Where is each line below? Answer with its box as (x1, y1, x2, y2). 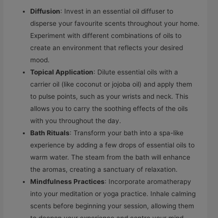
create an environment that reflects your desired (30, 44, 183, 52)
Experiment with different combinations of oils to (30, 32, 182, 40)
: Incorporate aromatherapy (105, 178, 192, 186)
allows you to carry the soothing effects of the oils (30, 105, 188, 113)
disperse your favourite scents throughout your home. (30, 19, 200, 28)
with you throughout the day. (30, 117, 122, 125)
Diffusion (30, 7, 61, 16)
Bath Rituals (30, 129, 70, 137)
